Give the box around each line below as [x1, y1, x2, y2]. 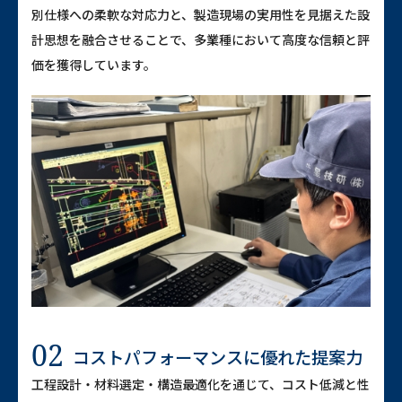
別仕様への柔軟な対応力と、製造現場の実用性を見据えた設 [31, 4, 370, 23]
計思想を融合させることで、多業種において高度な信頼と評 [31, 30, 370, 48]
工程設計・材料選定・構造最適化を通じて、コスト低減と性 [31, 375, 370, 393]
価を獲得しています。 [31, 55, 156, 74]
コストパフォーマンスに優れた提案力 [73, 345, 363, 370]
